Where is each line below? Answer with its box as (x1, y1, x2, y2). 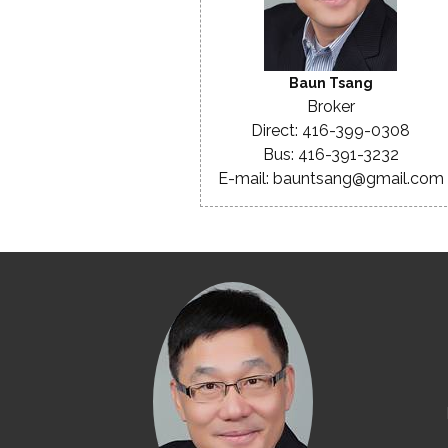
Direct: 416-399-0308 (251, 120, 411, 140)
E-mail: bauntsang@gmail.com (217, 168, 444, 188)
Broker (306, 96, 355, 116)
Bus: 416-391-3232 (262, 144, 399, 164)
